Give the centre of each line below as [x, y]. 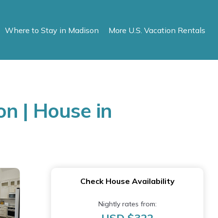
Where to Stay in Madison [52, 30]
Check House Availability [127, 181]
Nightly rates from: [127, 204]
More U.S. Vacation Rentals [157, 30]
